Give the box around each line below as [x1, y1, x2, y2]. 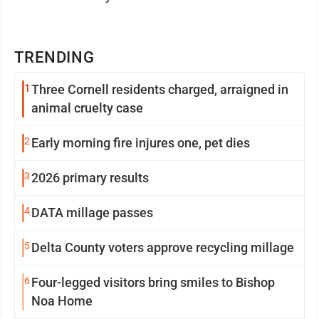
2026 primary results [31, 169, 149, 185]
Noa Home [31, 293, 93, 308]
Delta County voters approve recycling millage [31, 239, 294, 255]
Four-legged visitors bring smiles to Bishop [31, 274, 275, 290]
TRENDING [14, 48, 95, 66]
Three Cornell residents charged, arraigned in [31, 81, 288, 97]
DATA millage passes [31, 204, 153, 220]
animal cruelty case [31, 100, 143, 115]
